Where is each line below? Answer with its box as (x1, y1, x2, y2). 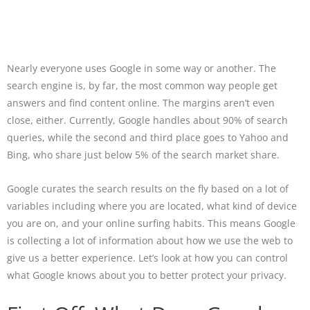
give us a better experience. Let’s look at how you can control (7, 251, 288, 265)
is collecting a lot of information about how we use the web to (7, 234, 293, 248)
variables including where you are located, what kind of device (7, 199, 297, 213)
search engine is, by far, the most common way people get (7, 79, 277, 93)
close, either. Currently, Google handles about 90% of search (7, 113, 288, 127)
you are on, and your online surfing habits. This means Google (7, 217, 295, 230)
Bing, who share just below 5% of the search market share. (7, 148, 280, 162)
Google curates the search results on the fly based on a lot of (7, 182, 289, 196)
